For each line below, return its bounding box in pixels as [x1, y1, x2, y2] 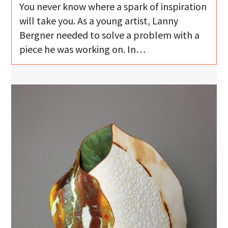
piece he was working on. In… [19, 43, 146, 56]
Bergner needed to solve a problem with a [19, 28, 200, 42]
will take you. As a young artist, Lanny [19, 14, 179, 27]
